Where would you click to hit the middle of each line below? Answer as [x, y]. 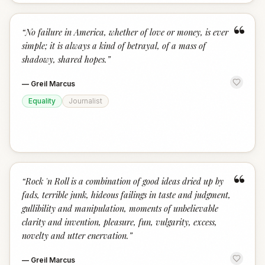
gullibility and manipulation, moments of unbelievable [120, 208]
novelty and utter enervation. [75, 235]
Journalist [85, 101]
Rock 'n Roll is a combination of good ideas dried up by [125, 181]
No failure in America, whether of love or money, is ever [127, 32]
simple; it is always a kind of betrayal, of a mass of [114, 46]
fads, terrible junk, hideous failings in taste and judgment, [126, 195]
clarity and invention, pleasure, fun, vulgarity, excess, [119, 222]
